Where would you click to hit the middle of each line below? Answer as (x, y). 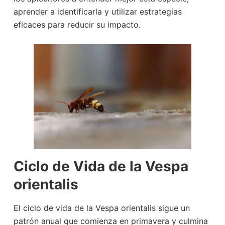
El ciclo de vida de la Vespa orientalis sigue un (101, 208)
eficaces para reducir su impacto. (77, 25)
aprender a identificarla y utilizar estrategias (97, 12)
